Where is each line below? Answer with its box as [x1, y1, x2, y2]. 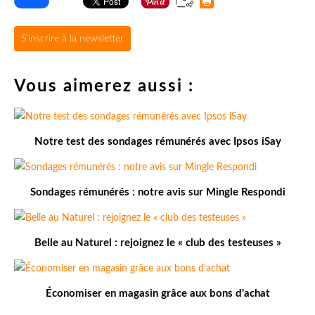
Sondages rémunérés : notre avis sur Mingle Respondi [30, 187, 285, 198]
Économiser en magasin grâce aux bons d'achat [45, 288, 270, 300]
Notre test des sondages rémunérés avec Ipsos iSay [34, 136, 281, 148]
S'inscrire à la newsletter [21, 34, 124, 44]
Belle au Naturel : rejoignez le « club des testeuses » [34, 238, 281, 249]
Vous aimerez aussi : [14, 78, 194, 96]
